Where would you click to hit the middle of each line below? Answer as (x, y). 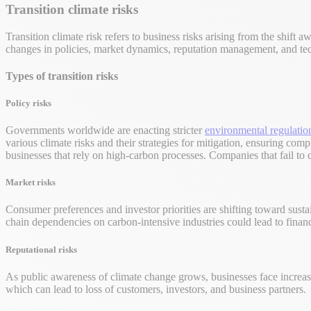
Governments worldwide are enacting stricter (105, 131)
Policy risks (28, 103)
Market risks (31, 183)
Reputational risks (41, 249)
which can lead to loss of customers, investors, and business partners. (156, 289)
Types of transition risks (62, 76)
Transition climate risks (72, 9)
